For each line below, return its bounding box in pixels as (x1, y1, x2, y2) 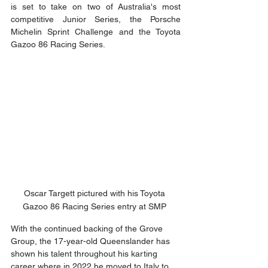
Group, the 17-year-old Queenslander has (11, 236, 172, 246)
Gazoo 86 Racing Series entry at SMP (23, 202, 169, 212)
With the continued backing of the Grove (11, 224, 165, 234)
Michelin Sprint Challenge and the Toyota (11, 27, 181, 36)
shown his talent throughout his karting (11, 249, 160, 259)
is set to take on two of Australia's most (11, 2, 181, 11)
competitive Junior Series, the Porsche (11, 14, 181, 24)
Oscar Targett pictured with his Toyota (24, 188, 167, 199)
